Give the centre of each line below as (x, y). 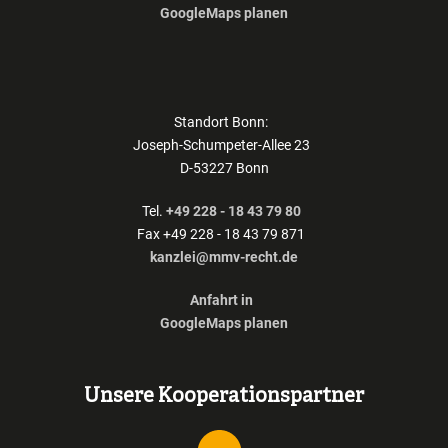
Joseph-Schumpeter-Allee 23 (224, 145)
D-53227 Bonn (224, 168)
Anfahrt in (221, 300)
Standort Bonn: (224, 122)
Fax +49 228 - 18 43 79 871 (224, 234)
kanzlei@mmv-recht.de (224, 257)
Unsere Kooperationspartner (224, 397)
